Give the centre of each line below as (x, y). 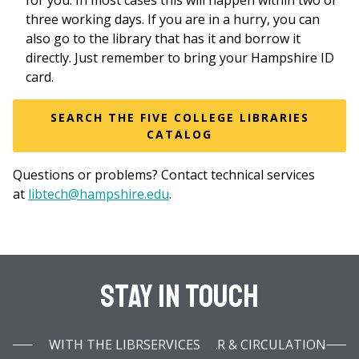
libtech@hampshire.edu (99, 194)
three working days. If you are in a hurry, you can (173, 19)
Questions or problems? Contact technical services (164, 175)
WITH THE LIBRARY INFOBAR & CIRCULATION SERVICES (171, 345)
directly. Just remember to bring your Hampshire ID (180, 58)
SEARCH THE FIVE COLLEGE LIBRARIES (179, 118)
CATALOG (179, 135)
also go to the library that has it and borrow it (163, 38)
